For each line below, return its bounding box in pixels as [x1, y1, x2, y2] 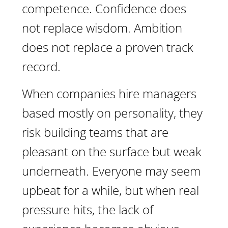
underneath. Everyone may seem [22, 162, 201, 179]
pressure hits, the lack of [22, 201, 153, 218]
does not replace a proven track [22, 39, 193, 55]
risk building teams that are [22, 124, 168, 140]
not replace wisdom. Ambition [22, 19, 182, 36]
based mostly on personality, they [22, 104, 203, 121]
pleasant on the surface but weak [22, 143, 202, 160]
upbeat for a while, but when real [22, 182, 199, 198]
